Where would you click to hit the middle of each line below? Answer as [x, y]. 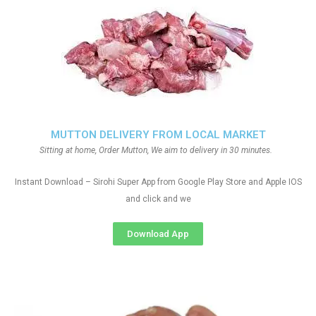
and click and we [158, 199]
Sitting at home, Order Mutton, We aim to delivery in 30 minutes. [158, 150]
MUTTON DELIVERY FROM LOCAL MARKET [158, 135]
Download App [158, 234]
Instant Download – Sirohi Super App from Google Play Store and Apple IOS [158, 182]
